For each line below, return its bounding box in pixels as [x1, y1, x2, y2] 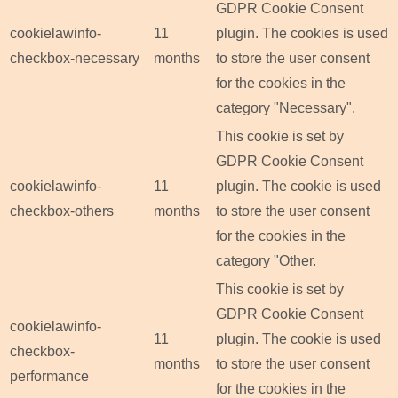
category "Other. [216, 253, 316, 269]
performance [10, 369, 89, 385]
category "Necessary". [216, 100, 355, 116]
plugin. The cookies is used [216, 26, 388, 42]
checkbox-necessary [10, 51, 139, 67]
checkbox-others [10, 203, 114, 219]
